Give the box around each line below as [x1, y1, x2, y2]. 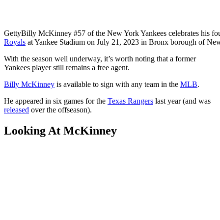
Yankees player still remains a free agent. [4, 63, 130, 72]
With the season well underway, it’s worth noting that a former [4, 55, 196, 63]
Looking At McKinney [4, 124, 117, 137]
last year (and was [153, 97, 211, 106]
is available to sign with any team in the [55, 80, 180, 89]
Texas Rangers [108, 97, 153, 106]
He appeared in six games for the [4, 97, 108, 106]
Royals [4, 38, 26, 47]
